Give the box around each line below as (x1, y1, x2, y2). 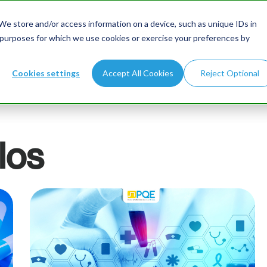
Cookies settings (12, 68, 80, 79)
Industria (24, 26, 67, 39)
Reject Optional (200, 68, 259, 79)
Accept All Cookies (102, 68, 173, 79)
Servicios (103, 26, 147, 39)
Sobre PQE (182, 26, 232, 39)
